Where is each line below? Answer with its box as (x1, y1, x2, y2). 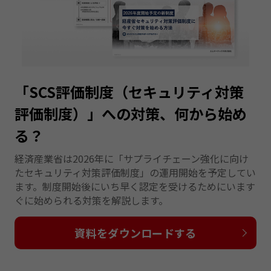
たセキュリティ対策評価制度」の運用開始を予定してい (14, 165, 256, 180)
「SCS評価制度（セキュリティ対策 (14, 80, 244, 102)
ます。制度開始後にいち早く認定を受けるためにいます (14, 179, 255, 194)
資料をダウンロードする (74, 224, 197, 241)
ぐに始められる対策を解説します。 (14, 193, 168, 208)
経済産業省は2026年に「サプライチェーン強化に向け (14, 151, 249, 166)
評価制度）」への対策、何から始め (14, 102, 247, 124)
